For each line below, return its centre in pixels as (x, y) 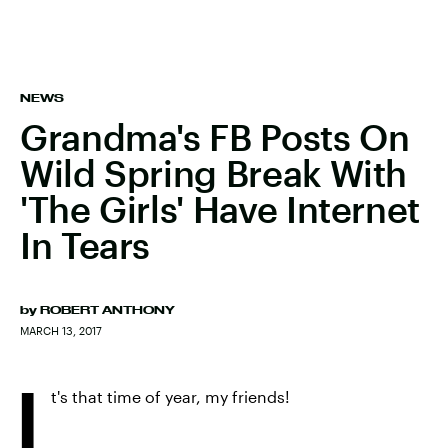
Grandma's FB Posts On (215, 137)
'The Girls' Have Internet (220, 209)
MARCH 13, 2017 (61, 330)
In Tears (85, 245)
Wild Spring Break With (214, 173)
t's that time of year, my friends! (170, 396)
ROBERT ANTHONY (107, 310)
